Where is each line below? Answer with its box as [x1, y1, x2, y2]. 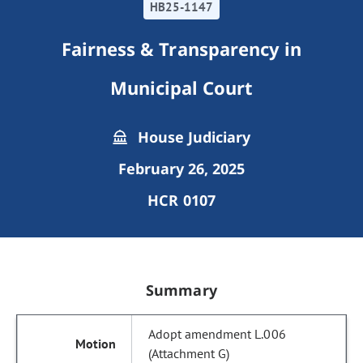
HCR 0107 [147, 190, 216, 210]
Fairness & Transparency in [62, 36, 301, 61]
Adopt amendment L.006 [148, 326, 286, 342]
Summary [146, 280, 217, 300]
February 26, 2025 [117, 159, 246, 178]
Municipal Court [109, 75, 254, 100]
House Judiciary [133, 127, 251, 147]
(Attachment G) [148, 345, 230, 361]
